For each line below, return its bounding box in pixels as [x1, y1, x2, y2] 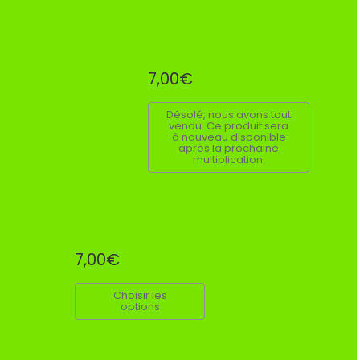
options [120, 298, 160, 314]
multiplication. [192, 151, 265, 167]
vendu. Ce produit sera [169, 117, 289, 133]
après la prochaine [178, 140, 280, 156]
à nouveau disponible [171, 129, 286, 145]
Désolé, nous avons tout [166, 106, 292, 122]
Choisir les [112, 287, 167, 303]
